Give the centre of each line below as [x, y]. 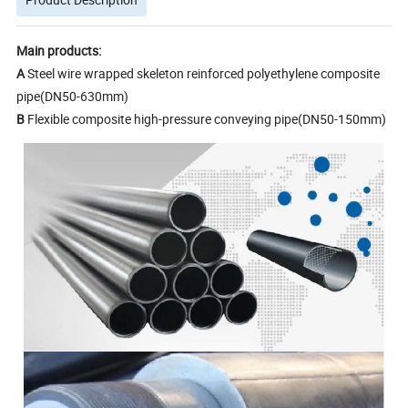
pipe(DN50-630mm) [84, 96]
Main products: [59, 50]
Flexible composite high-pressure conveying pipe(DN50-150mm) [207, 118]
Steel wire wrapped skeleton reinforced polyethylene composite [203, 73]
